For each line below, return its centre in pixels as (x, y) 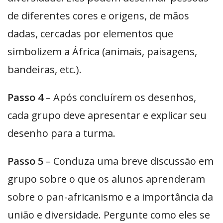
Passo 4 (25, 98)
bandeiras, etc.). (45, 70)
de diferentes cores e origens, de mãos (98, 16)
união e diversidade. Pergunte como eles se (109, 215)
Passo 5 (27, 161)
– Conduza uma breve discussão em (130, 161)
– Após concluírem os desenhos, (120, 98)
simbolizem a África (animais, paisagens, (102, 52)
